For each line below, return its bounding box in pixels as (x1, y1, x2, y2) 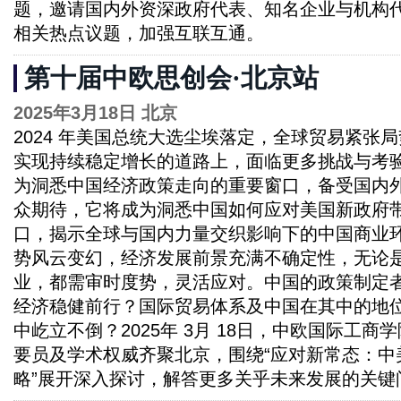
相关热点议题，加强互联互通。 (13, 23, 264, 43)
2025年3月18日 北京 (13, 103, 177, 123)
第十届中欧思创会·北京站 (24, 64, 319, 92)
